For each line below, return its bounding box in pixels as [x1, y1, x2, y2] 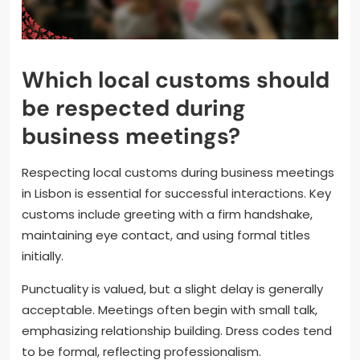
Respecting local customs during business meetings [22, 163, 334, 181]
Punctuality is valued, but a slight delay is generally [22, 280, 323, 297]
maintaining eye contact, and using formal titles [22, 226, 310, 243]
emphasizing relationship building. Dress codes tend [22, 321, 332, 339]
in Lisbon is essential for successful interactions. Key [22, 184, 331, 202]
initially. [22, 247, 63, 264]
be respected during [22, 92, 246, 123]
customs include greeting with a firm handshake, [22, 205, 313, 223]
